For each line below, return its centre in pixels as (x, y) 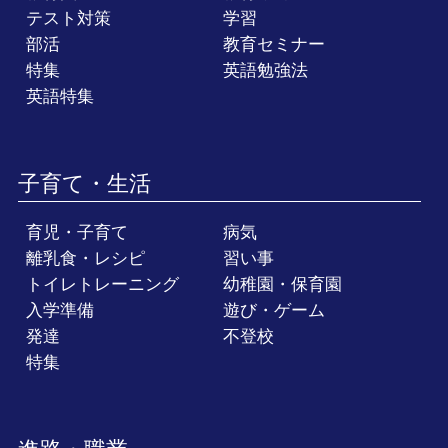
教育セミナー (274, 44)
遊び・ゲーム (274, 310)
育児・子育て (77, 232)
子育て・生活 (84, 183)
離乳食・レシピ (86, 258)
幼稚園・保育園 (283, 284)
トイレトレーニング (103, 284)
